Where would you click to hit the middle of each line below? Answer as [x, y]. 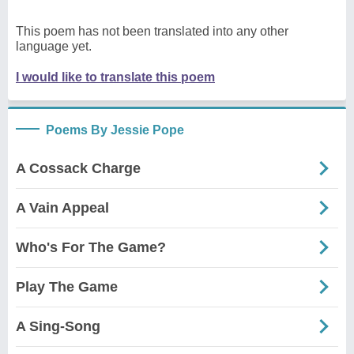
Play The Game [67, 286]
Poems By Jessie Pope [115, 130]
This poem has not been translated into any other [152, 31]
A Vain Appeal [62, 207]
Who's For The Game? [91, 247]
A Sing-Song [58, 326]
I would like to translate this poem [115, 77]
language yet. [54, 46]
